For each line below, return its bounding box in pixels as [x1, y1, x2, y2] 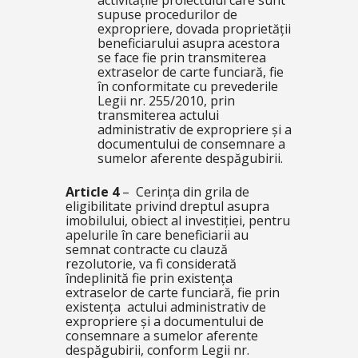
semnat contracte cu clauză [65, 241, 228, 259]
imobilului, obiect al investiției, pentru [65, 212, 290, 230]
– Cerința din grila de [118, 183, 249, 201]
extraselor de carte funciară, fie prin [65, 284, 280, 302]
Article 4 [65, 183, 119, 201]
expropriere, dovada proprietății [97, 20, 291, 38]
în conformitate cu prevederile [97, 78, 278, 96]
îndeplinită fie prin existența [65, 269, 233, 288]
